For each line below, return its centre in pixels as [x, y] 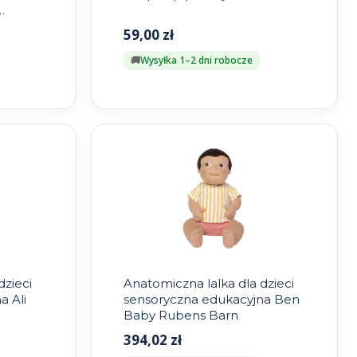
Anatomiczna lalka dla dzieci [208, 284]
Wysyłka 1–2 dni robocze [196, 61]
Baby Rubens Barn [180, 316]
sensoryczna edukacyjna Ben [211, 300]
